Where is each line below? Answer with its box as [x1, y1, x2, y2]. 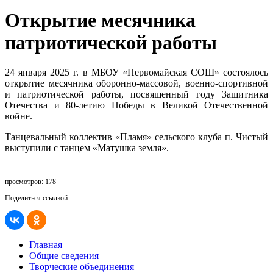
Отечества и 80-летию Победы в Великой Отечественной [5, 100, 268, 111]
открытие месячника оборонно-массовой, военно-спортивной [5, 78, 268, 89]
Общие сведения [29, 250, 99, 261]
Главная [29, 239, 62, 250]
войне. [5, 111, 32, 122]
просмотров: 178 [5, 177, 56, 186]
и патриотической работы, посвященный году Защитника [5, 89, 268, 100]
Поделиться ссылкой [5, 194, 68, 203]
